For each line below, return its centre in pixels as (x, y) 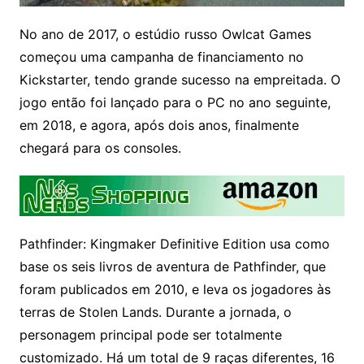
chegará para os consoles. (100, 147)
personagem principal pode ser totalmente (150, 334)
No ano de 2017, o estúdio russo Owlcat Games (165, 34)
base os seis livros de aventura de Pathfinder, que (172, 266)
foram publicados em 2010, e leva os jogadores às (175, 289)
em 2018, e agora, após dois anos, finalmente (159, 125)
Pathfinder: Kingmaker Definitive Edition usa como (174, 243)
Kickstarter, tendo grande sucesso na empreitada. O (180, 79)
